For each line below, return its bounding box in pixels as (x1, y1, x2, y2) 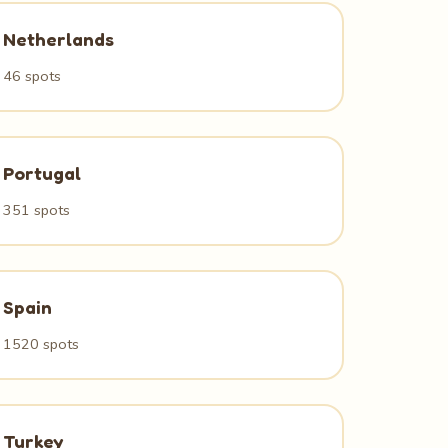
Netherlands (3, 28, 115, 50)
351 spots (3, 200, 71, 220)
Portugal (3, 162, 82, 184)
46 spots (3, 66, 62, 86)
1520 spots (3, 334, 80, 354)
